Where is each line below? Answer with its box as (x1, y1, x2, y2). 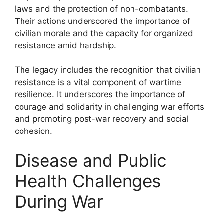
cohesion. (15, 126, 52, 136)
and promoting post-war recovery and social (15, 114, 189, 124)
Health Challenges (15, 170, 161, 191)
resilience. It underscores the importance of (15, 89, 185, 99)
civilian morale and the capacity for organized (15, 28, 193, 38)
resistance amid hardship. (15, 40, 116, 50)
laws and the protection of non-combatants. (15, 3, 188, 14)
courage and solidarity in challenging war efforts (15, 102, 204, 111)
